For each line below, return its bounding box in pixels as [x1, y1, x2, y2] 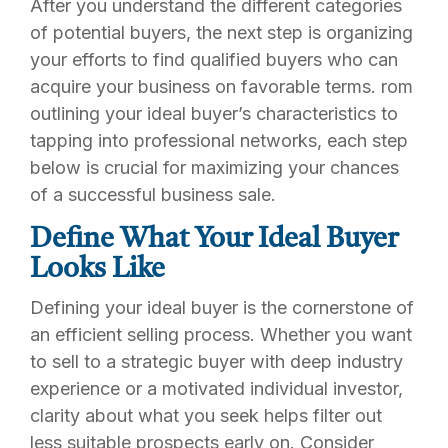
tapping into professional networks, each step [30, 130, 408, 151]
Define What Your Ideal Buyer [30, 226, 398, 254]
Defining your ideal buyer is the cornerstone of [30, 296, 414, 318]
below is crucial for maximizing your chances [30, 157, 399, 178]
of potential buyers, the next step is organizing [30, 22, 413, 43]
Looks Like [30, 256, 165, 284]
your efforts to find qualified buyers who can [30, 49, 398, 70]
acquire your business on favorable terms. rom [30, 76, 413, 97]
